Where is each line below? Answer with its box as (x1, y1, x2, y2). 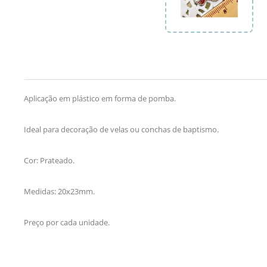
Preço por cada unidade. (24, 216, 110, 228)
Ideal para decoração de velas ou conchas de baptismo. (24, 123, 219, 135)
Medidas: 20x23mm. (24, 185, 95, 197)
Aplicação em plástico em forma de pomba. (24, 92, 176, 104)
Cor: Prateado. (24, 154, 74, 166)
